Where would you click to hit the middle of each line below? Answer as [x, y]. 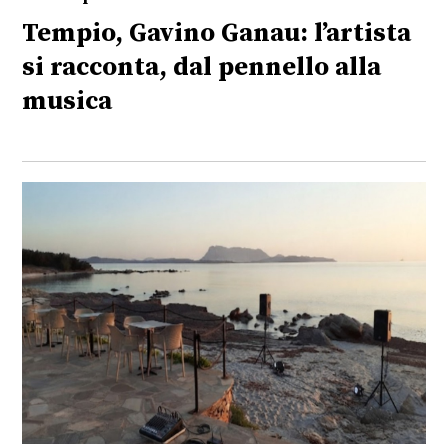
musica [67, 102]
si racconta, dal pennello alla [202, 68]
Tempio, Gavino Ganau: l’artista [217, 34]
